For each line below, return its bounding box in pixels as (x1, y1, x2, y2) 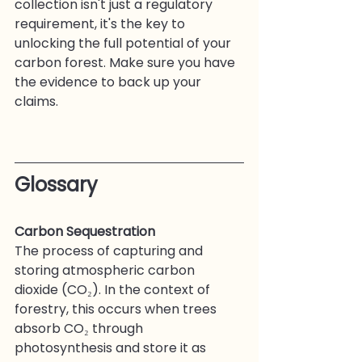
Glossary (15, 170, 98, 198)
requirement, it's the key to (15, 14, 188, 33)
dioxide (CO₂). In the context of (15, 280, 213, 299)
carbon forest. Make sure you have (15, 53, 238, 72)
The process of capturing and (15, 241, 206, 260)
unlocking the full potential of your (15, 33, 234, 53)
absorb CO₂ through (15, 318, 146, 338)
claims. (15, 91, 58, 111)
